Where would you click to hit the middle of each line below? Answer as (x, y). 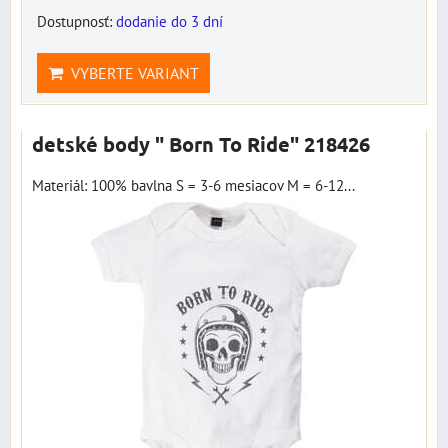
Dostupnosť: (76, 21)
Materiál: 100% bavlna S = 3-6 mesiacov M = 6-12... (193, 185)
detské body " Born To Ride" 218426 (201, 144)
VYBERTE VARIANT (131, 73)
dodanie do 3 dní (169, 21)
